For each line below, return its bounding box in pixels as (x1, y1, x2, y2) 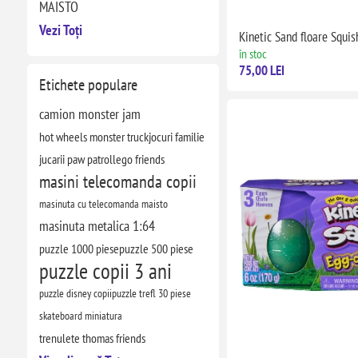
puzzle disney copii (38, 285, 112, 300)
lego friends (112, 151, 165, 167)
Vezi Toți (38, 21, 82, 39)
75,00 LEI (238, 62, 284, 80)
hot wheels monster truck (38, 129, 149, 145)
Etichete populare (38, 74, 137, 95)
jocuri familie (148, 129, 205, 145)
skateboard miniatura (38, 308, 122, 323)
